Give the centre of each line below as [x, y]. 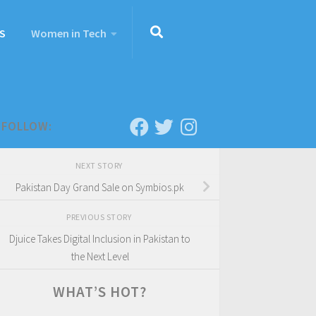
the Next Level [100, 256]
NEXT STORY [100, 165]
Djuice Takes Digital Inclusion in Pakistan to [100, 238]
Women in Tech [69, 33]
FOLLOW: [27, 126]
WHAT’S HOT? [100, 291]
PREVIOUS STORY [100, 217]
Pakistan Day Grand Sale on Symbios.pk [100, 187]
